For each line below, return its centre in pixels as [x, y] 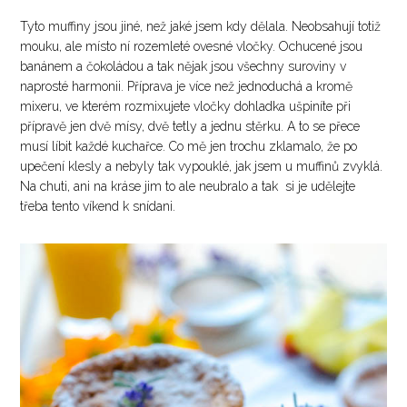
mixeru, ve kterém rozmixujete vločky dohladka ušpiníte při [186, 107]
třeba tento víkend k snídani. [98, 207]
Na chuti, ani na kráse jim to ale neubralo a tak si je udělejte [188, 187]
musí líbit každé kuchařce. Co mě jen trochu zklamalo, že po [189, 147]
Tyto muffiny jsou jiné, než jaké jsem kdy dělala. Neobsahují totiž [201, 27]
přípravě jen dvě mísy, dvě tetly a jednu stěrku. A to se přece [190, 127]
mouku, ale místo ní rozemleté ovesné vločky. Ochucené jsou [192, 47]
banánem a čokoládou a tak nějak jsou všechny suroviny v [184, 67]
